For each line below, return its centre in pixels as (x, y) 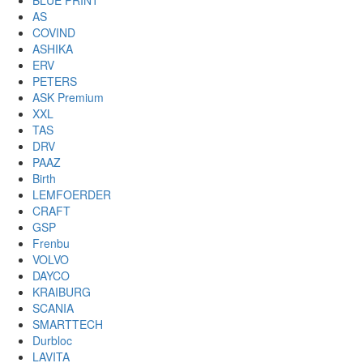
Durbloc (52, 341)
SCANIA (53, 308)
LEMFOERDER (72, 195)
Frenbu (51, 243)
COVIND (54, 33)
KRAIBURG (62, 292)
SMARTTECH (68, 325)
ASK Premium (68, 98)
